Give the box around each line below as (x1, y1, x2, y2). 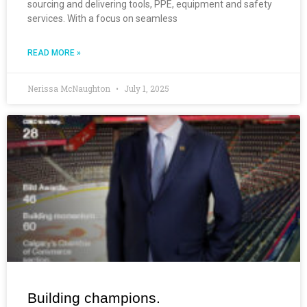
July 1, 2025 (122, 82, 169, 94)
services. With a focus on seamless (27, 12, 177, 24)
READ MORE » (27, 47, 81, 58)
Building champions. (27, 289, 160, 306)
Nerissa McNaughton (27, 82, 112, 94)
